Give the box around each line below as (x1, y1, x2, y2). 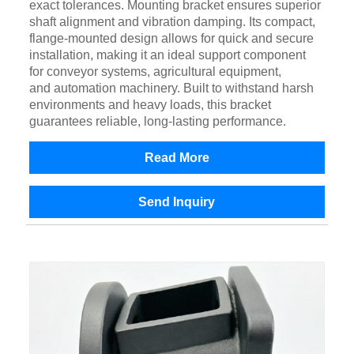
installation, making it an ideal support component (28, 48, 306, 62)
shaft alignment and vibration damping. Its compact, (28, 15, 315, 29)
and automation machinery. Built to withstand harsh (28, 81, 314, 96)
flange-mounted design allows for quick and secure (28, 32, 314, 46)
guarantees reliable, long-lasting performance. (28, 115, 286, 129)
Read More (144, 151, 209, 165)
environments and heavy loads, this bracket (28, 98, 271, 112)
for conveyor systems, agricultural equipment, (28, 65, 281, 79)
